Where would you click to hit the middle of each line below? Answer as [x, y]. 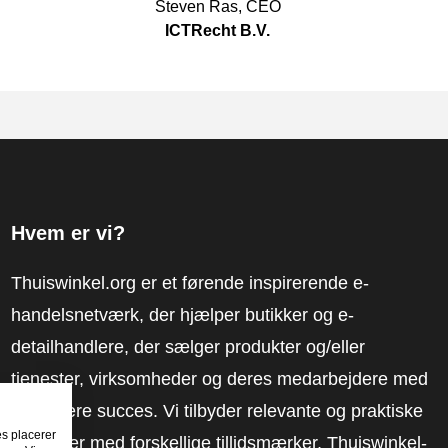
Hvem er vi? [67, 233]
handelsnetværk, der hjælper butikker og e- [182, 315]
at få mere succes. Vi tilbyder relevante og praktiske [216, 411]
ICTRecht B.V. [218, 30]
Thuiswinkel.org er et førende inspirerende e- [189, 283]
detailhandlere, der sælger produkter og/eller [187, 347]
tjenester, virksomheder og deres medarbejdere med [219, 379]
